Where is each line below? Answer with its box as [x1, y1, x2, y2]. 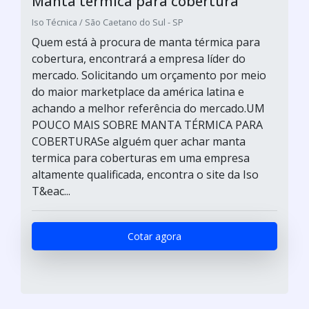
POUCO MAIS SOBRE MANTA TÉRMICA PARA [32, 117, 263, 132]
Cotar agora [128, 229, 181, 243]
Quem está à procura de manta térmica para [32, 34, 260, 50]
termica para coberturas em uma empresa [32, 150, 250, 166]
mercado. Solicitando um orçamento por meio [32, 67, 266, 83]
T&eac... [32, 183, 70, 199]
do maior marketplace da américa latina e [32, 83, 244, 99]
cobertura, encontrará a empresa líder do [32, 50, 246, 66]
